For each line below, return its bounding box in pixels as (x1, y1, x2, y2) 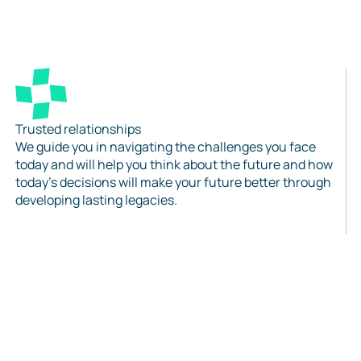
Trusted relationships (15, 120, 141, 138)
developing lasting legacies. (15, 191, 177, 209)
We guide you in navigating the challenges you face (15, 138, 316, 156)
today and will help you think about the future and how (15, 156, 333, 173)
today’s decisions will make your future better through (15, 173, 331, 191)
